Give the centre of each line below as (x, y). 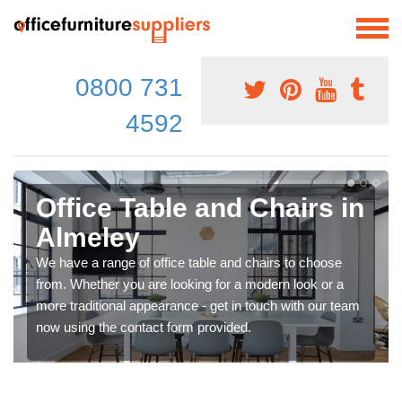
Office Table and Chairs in (200, 207)
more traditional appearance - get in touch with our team (198, 305)
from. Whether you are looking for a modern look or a (190, 284)
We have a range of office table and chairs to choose (189, 262)
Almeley (88, 237)
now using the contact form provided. (144, 327)
